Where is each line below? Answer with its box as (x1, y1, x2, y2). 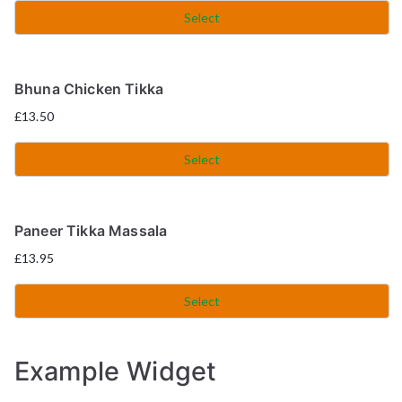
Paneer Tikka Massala (14, 221, 168, 240)
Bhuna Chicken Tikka (14, 79, 164, 98)
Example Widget (14, 354, 217, 387)
